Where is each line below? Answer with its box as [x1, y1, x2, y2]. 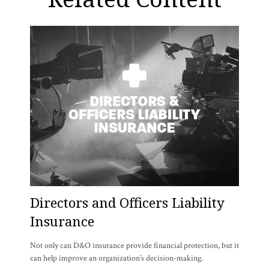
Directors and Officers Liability [30, 193, 225, 212]
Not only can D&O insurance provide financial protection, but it [30, 240, 239, 251]
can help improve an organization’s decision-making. [30, 252, 203, 264]
